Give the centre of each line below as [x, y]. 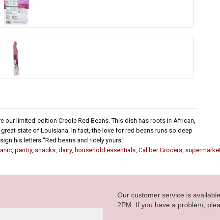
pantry [23, 150]
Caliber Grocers [160, 150]
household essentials [105, 150]
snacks [45, 150]
